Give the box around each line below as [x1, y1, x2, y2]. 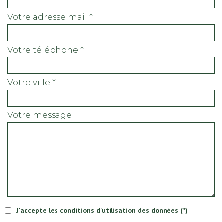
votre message [13, 110, 72, 120]
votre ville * [13, 77, 55, 87]
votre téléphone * [13, 44, 84, 55]
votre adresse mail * [13, 11, 93, 22]
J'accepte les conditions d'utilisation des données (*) [16, 205, 188, 215]
